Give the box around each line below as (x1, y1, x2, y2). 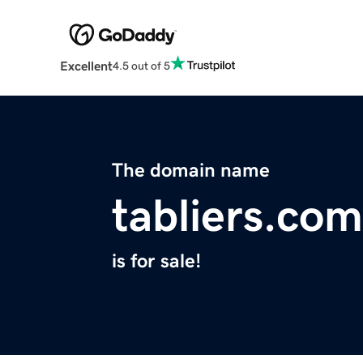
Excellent (59, 59, 113, 73)
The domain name (112, 160, 270, 181)
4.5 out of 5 (112, 59, 170, 71)
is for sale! (112, 251, 201, 271)
